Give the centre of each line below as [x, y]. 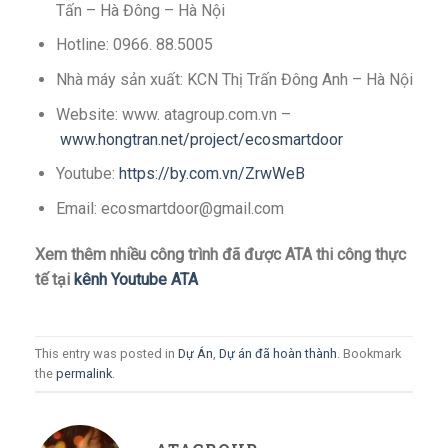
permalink [84, 373]
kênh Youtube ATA [136, 279]
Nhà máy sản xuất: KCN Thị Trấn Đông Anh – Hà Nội [234, 79]
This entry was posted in [106, 353]
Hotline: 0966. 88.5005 [134, 45]
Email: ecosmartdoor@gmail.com [169, 208]
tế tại [52, 279]
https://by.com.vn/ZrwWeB [211, 174]
